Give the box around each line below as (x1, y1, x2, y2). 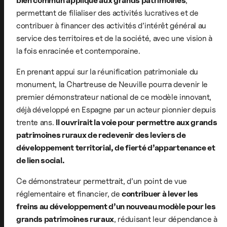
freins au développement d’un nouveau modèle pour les (16, 202, 216, 212)
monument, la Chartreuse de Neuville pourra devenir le (16, 80, 208, 90)
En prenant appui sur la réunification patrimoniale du (16, 67, 199, 77)
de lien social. (16, 156, 64, 166)
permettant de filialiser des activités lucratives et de (16, 8, 199, 18)
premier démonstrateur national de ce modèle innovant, (16, 92, 212, 102)
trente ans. (16, 118, 56, 128)
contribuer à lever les (122, 189, 199, 199)
